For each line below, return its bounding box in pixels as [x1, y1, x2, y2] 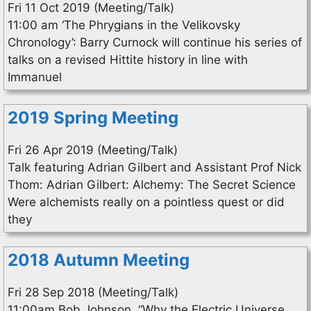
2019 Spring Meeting [8, 108, 178, 128]
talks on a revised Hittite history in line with [8, 53, 248, 67]
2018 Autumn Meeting [8, 250, 190, 270]
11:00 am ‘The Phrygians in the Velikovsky [8, 18, 240, 32]
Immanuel [8, 70, 62, 84]
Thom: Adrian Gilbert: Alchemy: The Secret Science [8, 178, 296, 192]
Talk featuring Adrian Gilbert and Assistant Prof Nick [8, 160, 301, 174]
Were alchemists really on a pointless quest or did [8, 195, 285, 209]
